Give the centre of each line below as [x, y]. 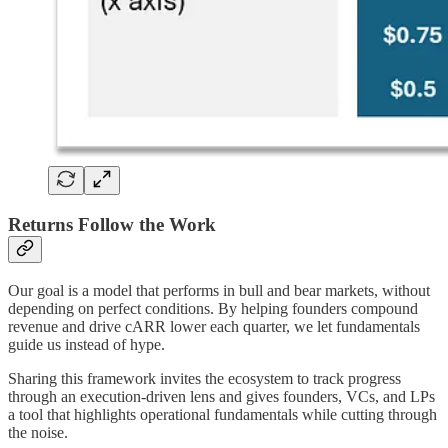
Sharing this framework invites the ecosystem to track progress [204, 378]
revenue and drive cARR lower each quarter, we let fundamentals [214, 326]
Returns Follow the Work [112, 224]
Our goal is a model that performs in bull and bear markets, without [219, 290]
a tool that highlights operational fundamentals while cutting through [222, 414]
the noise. [38, 432]
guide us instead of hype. [86, 344]
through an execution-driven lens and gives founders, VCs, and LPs [221, 396]
